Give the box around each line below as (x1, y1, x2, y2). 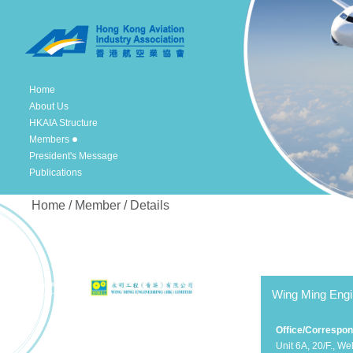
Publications (29, 167, 82, 178)
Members (29, 134, 69, 145)
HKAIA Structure (29, 117, 98, 128)
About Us (29, 101, 69, 112)
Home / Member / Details (32, 199, 169, 212)
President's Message (29, 150, 118, 162)
